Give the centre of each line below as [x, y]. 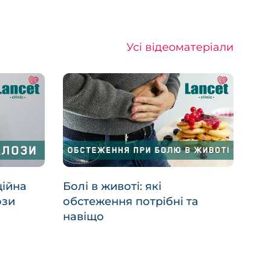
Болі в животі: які [112, 187]
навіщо [83, 217]
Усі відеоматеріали [180, 47]
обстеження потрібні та [130, 202]
